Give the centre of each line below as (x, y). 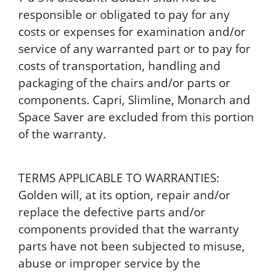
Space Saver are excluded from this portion (136, 117)
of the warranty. (62, 134)
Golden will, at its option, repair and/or (124, 195)
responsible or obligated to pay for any (124, 14)
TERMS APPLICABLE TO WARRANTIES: (119, 178)
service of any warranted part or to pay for (134, 48)
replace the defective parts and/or (112, 212)
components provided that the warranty (129, 229)
